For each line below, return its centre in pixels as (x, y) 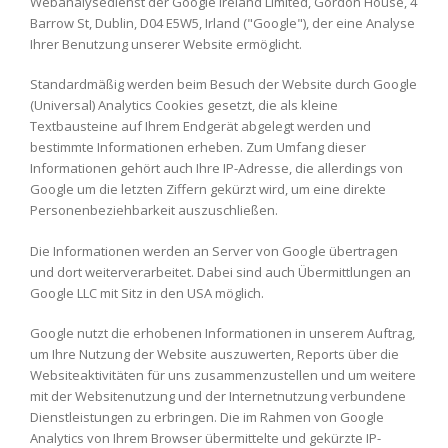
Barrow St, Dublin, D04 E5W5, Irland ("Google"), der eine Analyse (222, 22)
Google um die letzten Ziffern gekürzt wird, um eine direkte (208, 189)
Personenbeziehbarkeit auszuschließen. (154, 210)
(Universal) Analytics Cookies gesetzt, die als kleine (184, 105)
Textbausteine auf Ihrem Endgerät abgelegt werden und (200, 126)
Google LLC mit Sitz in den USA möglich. (147, 292)
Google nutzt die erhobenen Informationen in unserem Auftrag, (222, 333)
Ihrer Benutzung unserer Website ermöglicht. (166, 43)
